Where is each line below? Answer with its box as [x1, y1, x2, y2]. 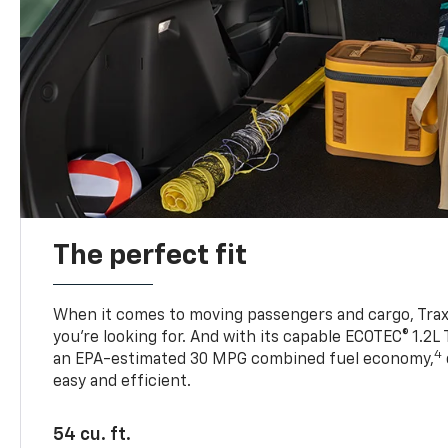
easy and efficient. [53, 373, 192, 390]
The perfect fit [53, 241, 248, 270]
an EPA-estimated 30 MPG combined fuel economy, [53, 351, 435, 368]
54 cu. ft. [53, 425, 132, 444]
